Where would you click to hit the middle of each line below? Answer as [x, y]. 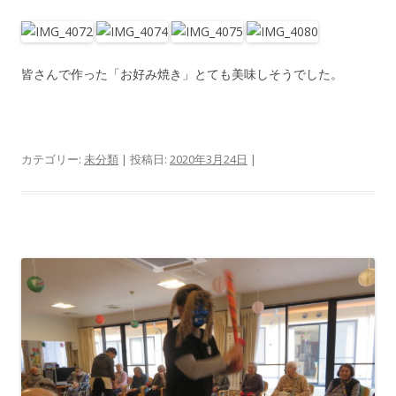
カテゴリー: [53, 159]
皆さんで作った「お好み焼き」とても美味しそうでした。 [182, 73]
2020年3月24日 [209, 159]
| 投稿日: [144, 159]
